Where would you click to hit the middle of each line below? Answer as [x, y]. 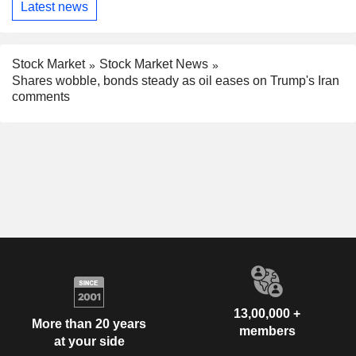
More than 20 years [89, 323]
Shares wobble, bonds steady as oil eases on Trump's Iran [176, 81]
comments [41, 97]
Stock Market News [154, 64]
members [267, 331]
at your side [89, 341]
